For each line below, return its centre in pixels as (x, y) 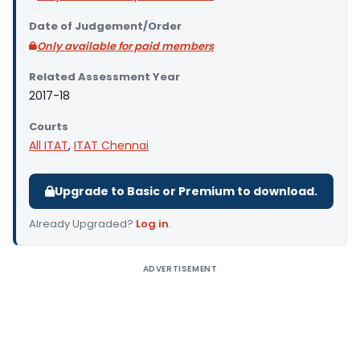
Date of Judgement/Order (105, 26)
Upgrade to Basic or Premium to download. (186, 191)
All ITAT (49, 145)
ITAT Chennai (111, 145)
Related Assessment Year (104, 77)
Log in (152, 224)
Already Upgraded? (82, 224)
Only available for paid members (125, 46)
